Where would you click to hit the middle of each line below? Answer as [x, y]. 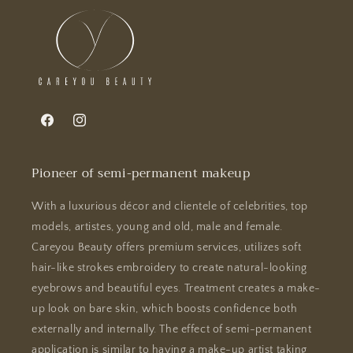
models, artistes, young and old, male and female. [158, 227]
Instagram [96, 130]
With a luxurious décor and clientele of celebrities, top [170, 207]
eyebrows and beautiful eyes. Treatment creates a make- [176, 289]
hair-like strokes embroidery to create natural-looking [169, 268]
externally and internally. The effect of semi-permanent [172, 330]
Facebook [62, 130]
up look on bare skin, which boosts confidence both [165, 309]
